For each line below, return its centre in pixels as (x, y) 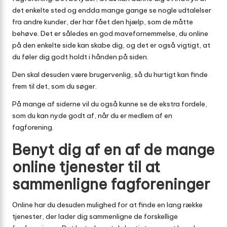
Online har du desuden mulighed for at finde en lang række (107, 205)
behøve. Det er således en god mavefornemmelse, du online (110, 34)
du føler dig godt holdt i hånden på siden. (80, 57)
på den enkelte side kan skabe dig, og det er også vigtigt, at (111, 45)
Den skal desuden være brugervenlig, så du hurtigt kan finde (110, 75)
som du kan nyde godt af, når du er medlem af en (92, 116)
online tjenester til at (86, 167)
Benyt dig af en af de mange (113, 150)
